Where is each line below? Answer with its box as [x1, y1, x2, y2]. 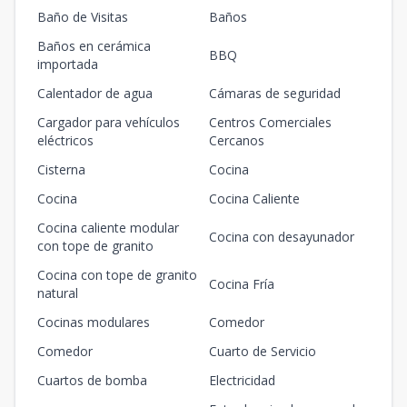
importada [37, 55, 98, 74]
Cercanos [209, 132, 264, 150]
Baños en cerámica [37, 37, 151, 55]
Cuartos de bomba [37, 372, 147, 390]
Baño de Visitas [37, 8, 128, 26]
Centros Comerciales [209, 114, 332, 132]
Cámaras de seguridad [209, 84, 341, 103]
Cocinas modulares [37, 313, 150, 332]
